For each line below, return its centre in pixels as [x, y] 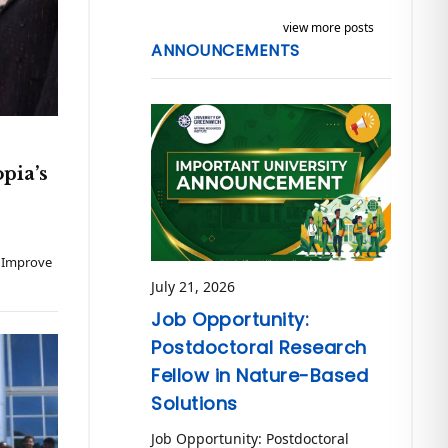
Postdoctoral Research [259, 348]
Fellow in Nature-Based [260, 376]
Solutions [194, 404]
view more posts [328, 27]
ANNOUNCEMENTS [225, 50]
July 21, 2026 [193, 287]
